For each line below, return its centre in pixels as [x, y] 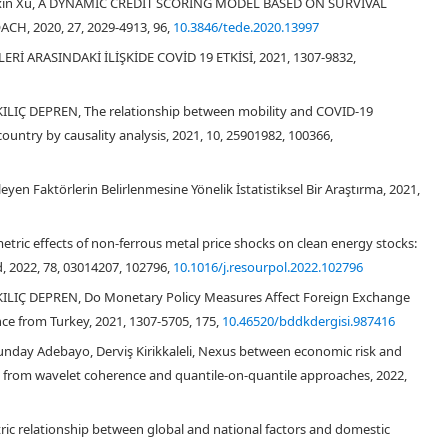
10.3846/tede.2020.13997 [246, 27]
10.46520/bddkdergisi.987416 [308, 321]
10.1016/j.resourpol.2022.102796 [268, 267]
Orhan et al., [401, 260]
